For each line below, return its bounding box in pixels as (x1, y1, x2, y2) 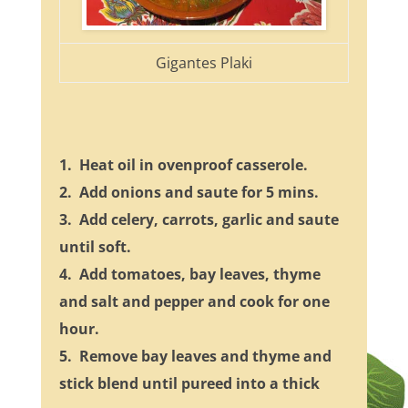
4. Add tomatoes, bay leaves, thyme (58, 264, 321, 285)
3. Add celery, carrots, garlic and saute (58, 209, 339, 230)
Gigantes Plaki (155, 53, 252, 74)
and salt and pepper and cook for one (58, 291, 330, 312)
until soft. (58, 237, 131, 258)
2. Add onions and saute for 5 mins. (58, 182, 319, 203)
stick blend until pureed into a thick (58, 373, 320, 394)
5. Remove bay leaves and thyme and (58, 346, 331, 367)
